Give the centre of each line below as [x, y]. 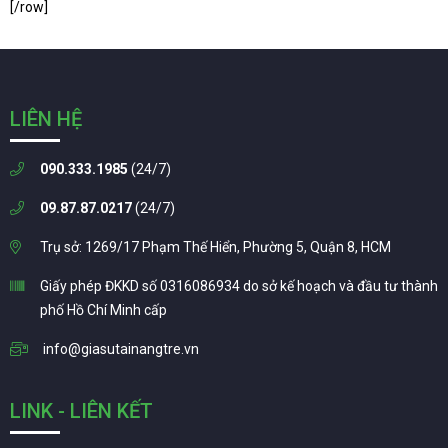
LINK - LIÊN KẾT [81, 410]
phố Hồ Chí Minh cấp [103, 309]
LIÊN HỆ [46, 118]
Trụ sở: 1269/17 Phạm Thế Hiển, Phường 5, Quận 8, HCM [215, 246]
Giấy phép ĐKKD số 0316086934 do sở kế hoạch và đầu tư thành [239, 285]
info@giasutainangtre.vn [121, 348]
